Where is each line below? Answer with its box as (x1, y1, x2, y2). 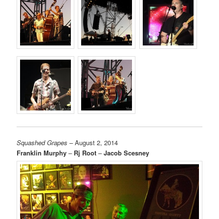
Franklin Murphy (17, 148, 67, 158)
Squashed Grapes (17, 138, 68, 148)
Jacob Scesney (104, 148, 150, 158)
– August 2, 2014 (67, 138, 118, 148)
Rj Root (74, 148, 97, 158)
